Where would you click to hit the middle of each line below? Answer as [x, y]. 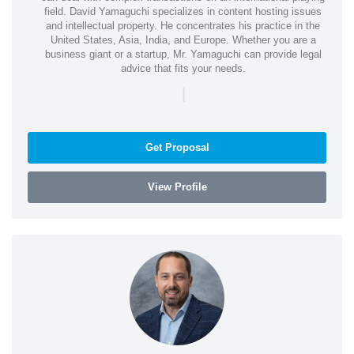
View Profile [177, 186]
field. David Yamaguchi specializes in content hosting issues [183, 11]
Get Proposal [177, 147]
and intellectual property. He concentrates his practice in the [183, 25]
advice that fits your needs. [183, 68]
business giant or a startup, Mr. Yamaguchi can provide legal [183, 54]
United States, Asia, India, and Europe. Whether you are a [183, 40]
